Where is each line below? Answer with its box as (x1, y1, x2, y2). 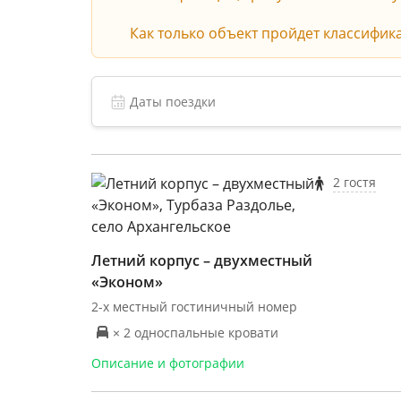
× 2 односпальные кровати (113, 323, 278, 341)
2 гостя (332, 174, 376, 191)
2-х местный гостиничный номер (91, 298, 297, 315)
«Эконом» (91, 272, 163, 292)
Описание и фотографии (91, 354, 244, 371)
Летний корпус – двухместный (91, 251, 312, 270)
